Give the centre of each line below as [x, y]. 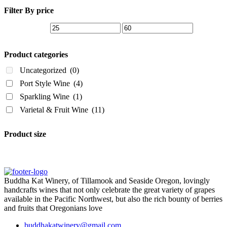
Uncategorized [44, 70]
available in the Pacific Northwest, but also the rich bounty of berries [113, 199]
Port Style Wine [46, 83]
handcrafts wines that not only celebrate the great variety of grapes [109, 190]
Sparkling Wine [46, 96]
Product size [25, 134]
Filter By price [29, 11]
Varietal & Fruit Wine [55, 109]
